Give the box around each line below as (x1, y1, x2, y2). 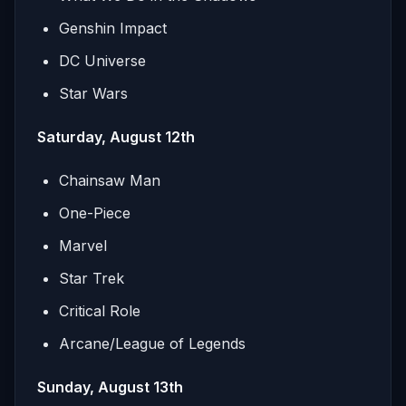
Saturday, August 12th (37, 127, 198, 146)
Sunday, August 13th (37, 377, 187, 396)
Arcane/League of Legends (59, 333, 246, 353)
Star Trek (59, 268, 124, 287)
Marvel (59, 236, 107, 255)
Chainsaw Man (59, 170, 160, 189)
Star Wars (59, 83, 128, 102)
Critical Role (59, 301, 140, 320)
